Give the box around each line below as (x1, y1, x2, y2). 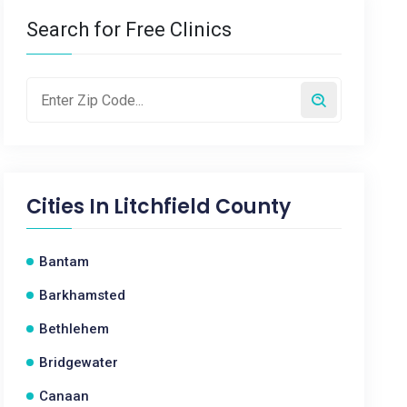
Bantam (39, 253, 90, 270)
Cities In (26, 193, 114, 221)
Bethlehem (39, 321, 110, 337)
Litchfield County (114, 193, 292, 221)
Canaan (39, 388, 90, 404)
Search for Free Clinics (26, 18, 233, 41)
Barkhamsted (39, 287, 126, 303)
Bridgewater (39, 354, 119, 371)
